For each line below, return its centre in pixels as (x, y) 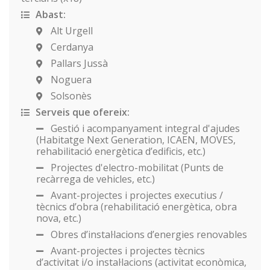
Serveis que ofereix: (83, 112)
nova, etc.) (59, 218)
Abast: (51, 14)
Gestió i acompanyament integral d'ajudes (144, 128)
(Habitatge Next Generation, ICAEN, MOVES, (136, 140)
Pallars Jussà (78, 63)
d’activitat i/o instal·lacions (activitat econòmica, (141, 262)
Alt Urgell (71, 30)
